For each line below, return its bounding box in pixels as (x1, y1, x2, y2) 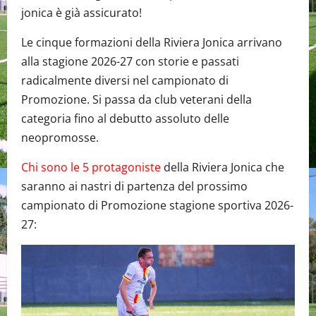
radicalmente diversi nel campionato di (21, 72, 229, 88)
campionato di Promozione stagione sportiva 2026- (21, 197, 293, 213)
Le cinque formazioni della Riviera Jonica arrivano (21, 34, 282, 50)
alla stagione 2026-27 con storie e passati (21, 53, 239, 69)
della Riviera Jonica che (161, 159, 284, 175)
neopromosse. (21, 129, 99, 145)
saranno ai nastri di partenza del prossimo (21, 178, 248, 194)
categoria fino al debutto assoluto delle (21, 110, 229, 126)
